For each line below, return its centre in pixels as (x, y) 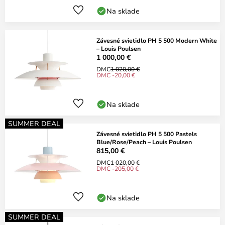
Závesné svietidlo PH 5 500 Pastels (147, 134)
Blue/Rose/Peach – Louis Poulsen (144, 142)
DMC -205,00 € (118, 168)
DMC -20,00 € (116, 75)
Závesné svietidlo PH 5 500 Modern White (157, 40)
